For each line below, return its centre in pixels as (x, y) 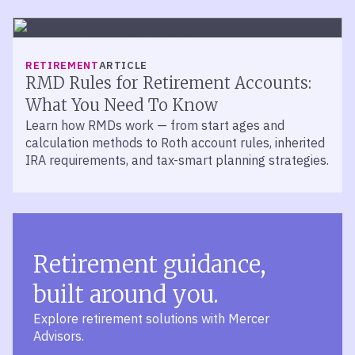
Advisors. (59, 336)
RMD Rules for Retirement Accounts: (168, 83)
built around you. (126, 294)
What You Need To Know (122, 105)
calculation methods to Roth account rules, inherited (175, 143)
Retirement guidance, (150, 264)
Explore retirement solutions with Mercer (151, 319)
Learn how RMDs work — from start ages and (155, 125)
